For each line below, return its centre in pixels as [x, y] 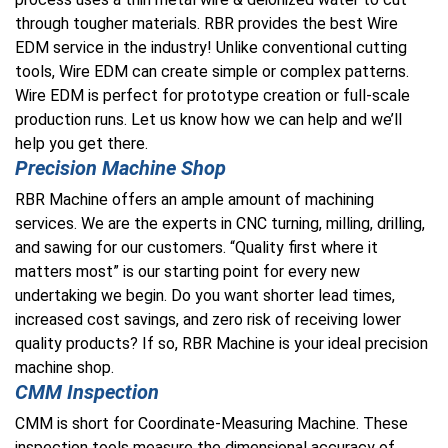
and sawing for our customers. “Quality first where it [196, 247]
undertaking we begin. [93, 295]
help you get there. [81, 143]
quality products [72, 343]
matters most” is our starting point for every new [187, 271]
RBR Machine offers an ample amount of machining [194, 199]
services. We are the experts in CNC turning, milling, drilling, [220, 223]
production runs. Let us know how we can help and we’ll [208, 119]
